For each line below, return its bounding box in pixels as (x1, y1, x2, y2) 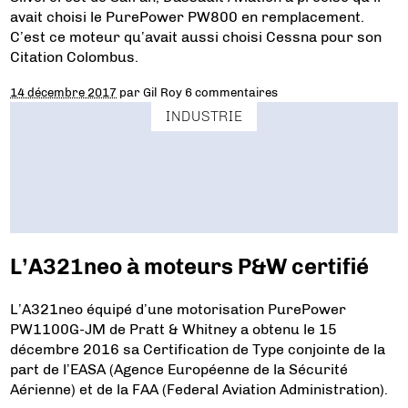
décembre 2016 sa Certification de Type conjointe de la (10, 340, 386, 358)
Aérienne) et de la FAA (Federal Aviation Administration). (10, 380, 389, 398)
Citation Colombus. (10, 48, 139, 66)
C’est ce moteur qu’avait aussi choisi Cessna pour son (10, 28, 382, 46)
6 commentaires (185, 85, 279, 99)
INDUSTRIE (166, 107, 242, 125)
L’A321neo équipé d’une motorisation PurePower (10, 300, 347, 318)
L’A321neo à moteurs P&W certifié (10, 252, 370, 280)
